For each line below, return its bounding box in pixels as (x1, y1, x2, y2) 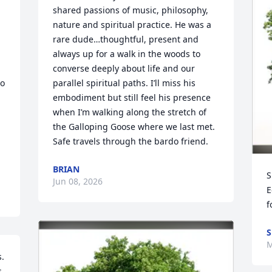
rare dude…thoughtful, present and (53, 33, 199, 45)
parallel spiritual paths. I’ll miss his (53, 77, 196, 89)
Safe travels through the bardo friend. (53, 135, 209, 147)
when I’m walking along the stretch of (53, 106, 207, 118)
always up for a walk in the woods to (53, 48, 201, 59)
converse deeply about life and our (53, 63, 195, 74)
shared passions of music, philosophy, (53, 4, 209, 16)
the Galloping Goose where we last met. (53, 121, 216, 132)
